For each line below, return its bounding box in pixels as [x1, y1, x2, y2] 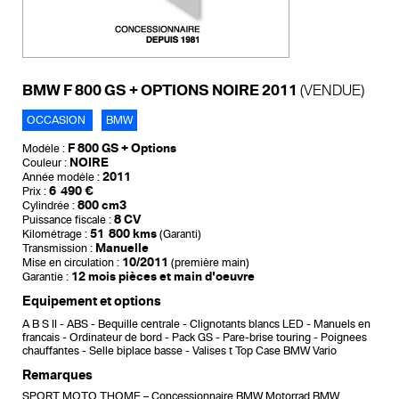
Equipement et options [22, 294, 161, 309]
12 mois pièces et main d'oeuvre [71, 270, 255, 284]
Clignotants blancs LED [190, 318, 304, 331]
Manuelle [95, 241, 149, 256]
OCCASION [27, 114, 85, 127]
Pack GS [172, 331, 213, 345]
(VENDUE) [300, 82, 364, 100]
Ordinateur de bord [69, 331, 162, 345]
